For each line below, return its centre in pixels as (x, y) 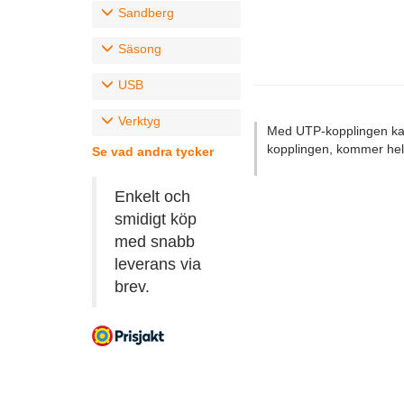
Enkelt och (152, 197)
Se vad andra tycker (153, 151)
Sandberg (146, 13)
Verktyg (139, 121)
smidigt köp (156, 219)
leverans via (158, 264)
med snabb (155, 242)
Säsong (140, 49)
